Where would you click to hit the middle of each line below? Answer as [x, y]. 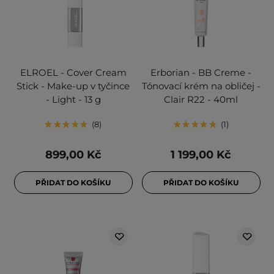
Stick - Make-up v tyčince [73, 86]
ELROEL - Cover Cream [73, 73]
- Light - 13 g [73, 100]
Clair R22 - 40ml [201, 100]
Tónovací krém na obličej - [201, 86]
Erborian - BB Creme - [201, 73]
